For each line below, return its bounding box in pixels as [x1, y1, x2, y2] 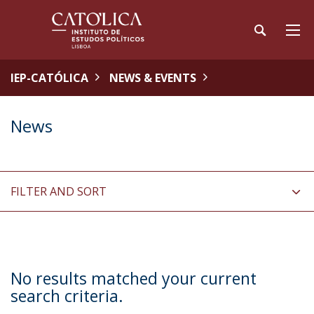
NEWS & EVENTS [109, 70, 196, 86]
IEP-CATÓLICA [11, 70, 88, 86]
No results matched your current [11, 267, 257, 289]
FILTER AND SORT [11, 184, 107, 199]
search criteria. [11, 285, 123, 307]
